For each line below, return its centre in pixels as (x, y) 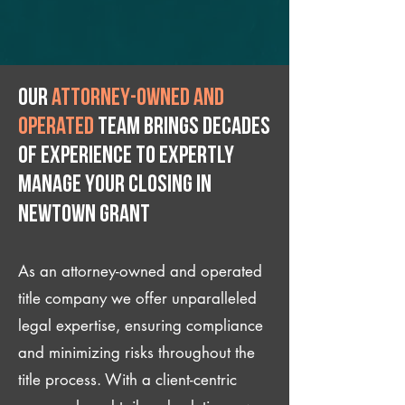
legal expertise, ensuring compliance (141, 325)
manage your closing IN (115, 186)
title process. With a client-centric (127, 380)
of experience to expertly (126, 157)
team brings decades (182, 128)
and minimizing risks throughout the (137, 353)
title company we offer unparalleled (137, 298)
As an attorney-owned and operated (140, 271)
